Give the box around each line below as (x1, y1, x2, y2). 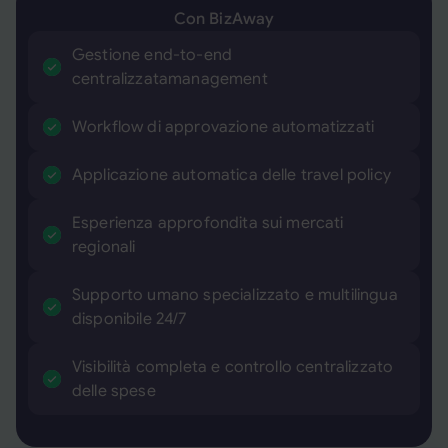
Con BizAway (173, 9, 275, 29)
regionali (72, 237, 136, 257)
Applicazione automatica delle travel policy (72, 165, 391, 185)
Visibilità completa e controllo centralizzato (72, 357, 394, 377)
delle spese (72, 381, 156, 401)
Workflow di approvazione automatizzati (72, 117, 375, 137)
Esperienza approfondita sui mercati (72, 213, 344, 233)
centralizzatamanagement (72, 69, 268, 89)
